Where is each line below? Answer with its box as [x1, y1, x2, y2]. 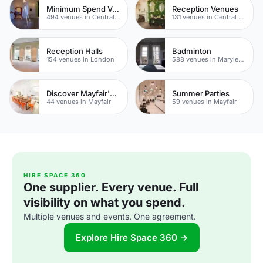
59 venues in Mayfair [172, 97, 237, 106]
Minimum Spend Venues [112, 4, 119, 14]
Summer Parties [172, 88, 230, 98]
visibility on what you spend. [23, 195, 186, 210]
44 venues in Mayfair [46, 97, 111, 106]
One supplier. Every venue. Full [23, 180, 198, 194]
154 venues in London [46, 55, 114, 63]
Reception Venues [172, 4, 238, 14]
